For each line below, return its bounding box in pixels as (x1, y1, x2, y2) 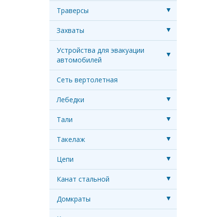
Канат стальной (57, 174, 109, 184)
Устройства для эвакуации (57, 46, 144, 55)
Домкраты (57, 194, 91, 203)
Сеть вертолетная (57, 75, 118, 84)
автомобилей (57, 55, 102, 64)
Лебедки (57, 95, 84, 104)
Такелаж (57, 135, 85, 144)
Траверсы (57, 6, 89, 15)
